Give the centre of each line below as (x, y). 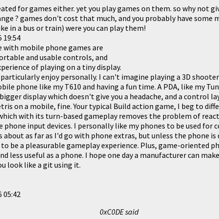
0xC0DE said (119, 211)
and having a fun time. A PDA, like (138, 86)
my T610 (67, 86)
